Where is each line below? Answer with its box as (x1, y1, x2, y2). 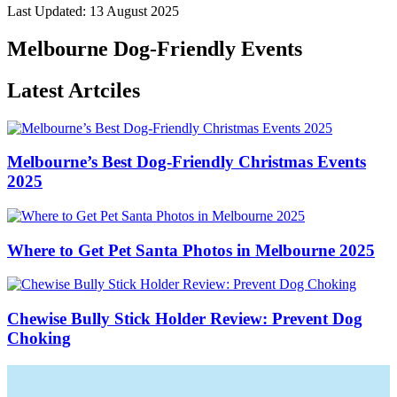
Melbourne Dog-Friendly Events (7, 36, 302, 60)
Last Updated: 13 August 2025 (7, 3, 179, 19)
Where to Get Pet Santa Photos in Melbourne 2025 (7, 240, 375, 260)
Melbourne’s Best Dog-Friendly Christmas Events (7, 152, 366, 172)
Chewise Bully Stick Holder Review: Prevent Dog (7, 309, 362, 329)
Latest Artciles (7, 78, 140, 102)
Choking (7, 329, 71, 348)
